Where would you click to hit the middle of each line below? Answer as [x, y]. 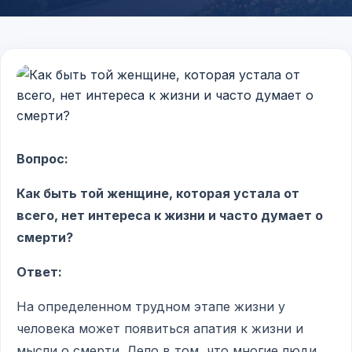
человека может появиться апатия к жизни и [160, 328]
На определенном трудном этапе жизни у [151, 306]
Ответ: [39, 272]
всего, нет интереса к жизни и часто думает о [170, 215]
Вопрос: [42, 159]
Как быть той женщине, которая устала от [158, 193]
